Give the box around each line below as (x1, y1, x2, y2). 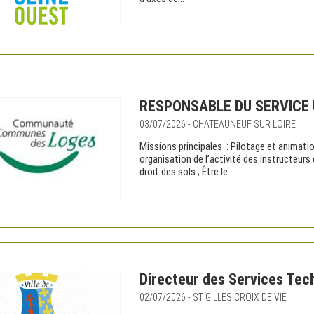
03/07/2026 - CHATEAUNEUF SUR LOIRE (139, 118, 296, 130)
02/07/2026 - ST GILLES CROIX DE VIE (139, 292, 287, 303)
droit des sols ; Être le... (139, 165, 234, 178)
